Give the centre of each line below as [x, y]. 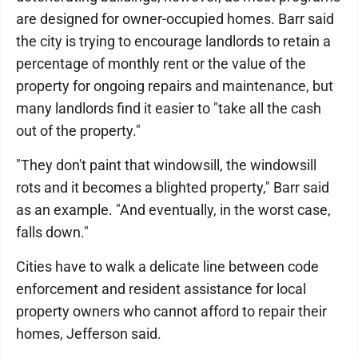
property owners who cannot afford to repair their [171, 311]
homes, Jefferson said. [89, 334]
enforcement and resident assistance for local [161, 289]
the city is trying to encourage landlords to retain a [173, 41]
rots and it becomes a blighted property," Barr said [173, 187]
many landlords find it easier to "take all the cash [169, 108]
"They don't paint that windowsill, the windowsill [166, 165]
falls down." [52, 232]
